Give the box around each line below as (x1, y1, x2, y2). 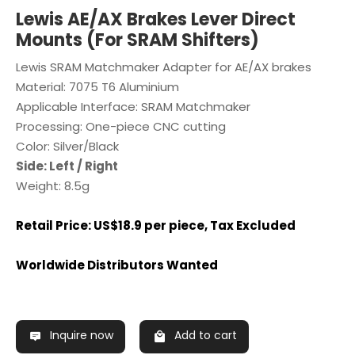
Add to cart (174, 326, 237, 345)
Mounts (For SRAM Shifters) (16, 26, 259, 56)
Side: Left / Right (16, 156, 118, 177)
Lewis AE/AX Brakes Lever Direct (16, 6, 296, 36)
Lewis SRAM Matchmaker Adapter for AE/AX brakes (16, 58, 311, 78)
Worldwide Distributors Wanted (16, 255, 218, 277)
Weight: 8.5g (16, 177, 90, 197)
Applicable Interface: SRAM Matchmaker (16, 97, 250, 118)
